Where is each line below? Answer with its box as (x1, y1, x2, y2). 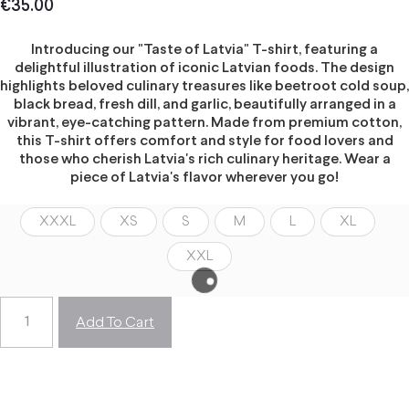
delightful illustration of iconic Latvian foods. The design (15, 60, 394, 75)
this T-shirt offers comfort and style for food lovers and (16, 133, 393, 148)
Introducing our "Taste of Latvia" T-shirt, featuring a (31, 42, 378, 57)
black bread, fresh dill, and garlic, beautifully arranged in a (13, 97, 396, 111)
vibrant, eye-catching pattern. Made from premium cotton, (7, 115, 402, 130)
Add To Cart (76, 315, 155, 330)
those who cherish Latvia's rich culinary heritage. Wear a (18, 152, 391, 166)
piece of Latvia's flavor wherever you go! (70, 170, 339, 184)
